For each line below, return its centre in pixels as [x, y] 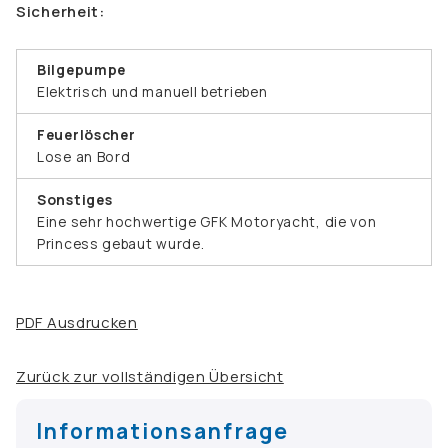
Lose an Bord [84, 156]
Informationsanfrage [162, 430]
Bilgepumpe [81, 69]
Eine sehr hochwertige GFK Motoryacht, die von [207, 221]
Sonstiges [75, 199]
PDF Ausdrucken [77, 322]
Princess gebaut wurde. [121, 243]
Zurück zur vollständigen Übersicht [150, 376]
